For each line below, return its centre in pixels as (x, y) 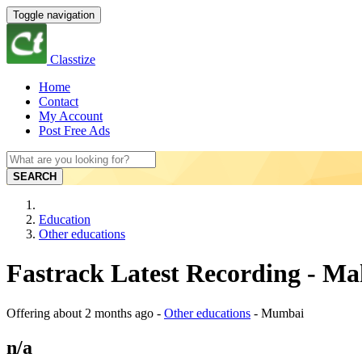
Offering (30, 313)
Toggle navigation (54, 15)
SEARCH (35, 177)
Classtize (73, 59)
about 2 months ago (103, 313)
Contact (59, 101)
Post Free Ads (74, 130)
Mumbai (282, 313)
